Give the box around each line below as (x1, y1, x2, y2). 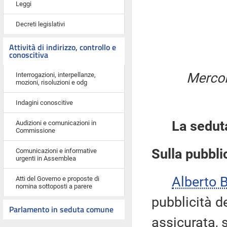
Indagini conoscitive (16, 99, 73, 106)
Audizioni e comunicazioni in (16, 119, 96, 127)
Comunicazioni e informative (16, 147, 97, 155)
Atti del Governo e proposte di (16, 175, 99, 182)
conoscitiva (9, 49, 48, 61)
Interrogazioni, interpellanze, (16, 71, 96, 79)
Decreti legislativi (16, 20, 65, 28)
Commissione (16, 127, 55, 134)
